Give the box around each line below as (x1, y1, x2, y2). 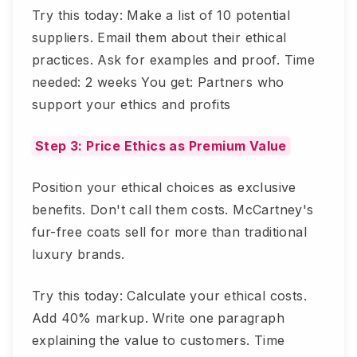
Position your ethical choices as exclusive (32, 178, 296, 195)
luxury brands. (32, 245, 125, 262)
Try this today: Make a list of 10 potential (32, 6, 291, 23)
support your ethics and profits (32, 96, 231, 112)
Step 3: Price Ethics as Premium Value (35, 137, 287, 154)
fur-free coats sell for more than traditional (32, 223, 307, 240)
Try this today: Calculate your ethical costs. (32, 287, 307, 304)
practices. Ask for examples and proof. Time (32, 51, 316, 68)
